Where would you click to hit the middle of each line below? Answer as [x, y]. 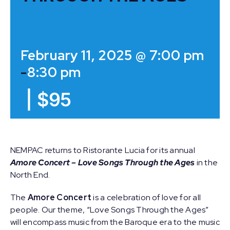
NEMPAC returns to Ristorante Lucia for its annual [103, 150]
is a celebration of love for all [147, 197]
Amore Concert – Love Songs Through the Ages [103, 162]
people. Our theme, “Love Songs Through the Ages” [110, 210]
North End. [32, 175]
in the [206, 162]
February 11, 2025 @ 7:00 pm [113, 55]
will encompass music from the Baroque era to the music [115, 222]
